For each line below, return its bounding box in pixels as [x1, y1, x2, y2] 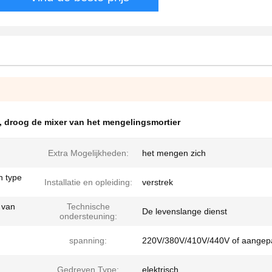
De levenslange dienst [142, 206, 227, 216]
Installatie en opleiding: [44, 177, 132, 187]
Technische [66, 202, 110, 211]
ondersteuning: [59, 211, 117, 221]
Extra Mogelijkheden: [47, 148, 129, 158]
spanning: [69, 236, 107, 245]
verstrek [142, 177, 173, 187]
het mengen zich [142, 148, 206, 158]
